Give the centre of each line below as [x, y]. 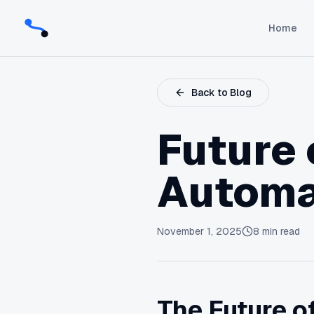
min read [280, 231]
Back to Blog [221, 93]
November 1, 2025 [199, 231]
